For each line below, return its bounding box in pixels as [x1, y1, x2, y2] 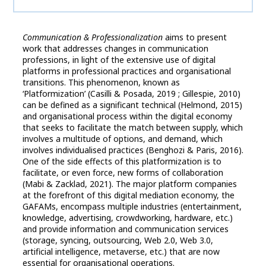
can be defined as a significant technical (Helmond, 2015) [23, 99, 242, 111]
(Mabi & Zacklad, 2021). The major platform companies [23, 178, 237, 190]
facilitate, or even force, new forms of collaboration [23, 167, 223, 179]
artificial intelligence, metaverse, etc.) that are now [23, 246, 220, 258]
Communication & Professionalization [23, 31, 163, 43]
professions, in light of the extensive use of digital [23, 54, 216, 66]
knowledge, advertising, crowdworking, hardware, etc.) [23, 212, 233, 224]
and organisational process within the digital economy [23, 110, 232, 122]
